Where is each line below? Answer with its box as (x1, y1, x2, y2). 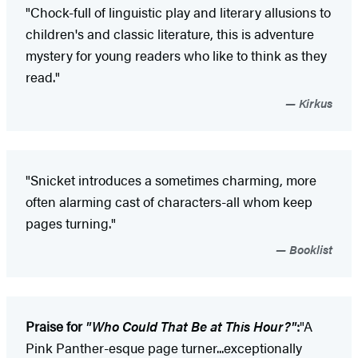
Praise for (26, 316, 86, 336)
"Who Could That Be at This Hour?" (86, 316, 296, 336)
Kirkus (296, 94, 332, 112)
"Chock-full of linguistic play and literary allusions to (26, 2, 331, 22)
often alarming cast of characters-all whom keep (26, 192, 312, 212)
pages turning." (26, 213, 116, 233)
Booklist (286, 241, 332, 258)
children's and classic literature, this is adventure (26, 24, 314, 44)
